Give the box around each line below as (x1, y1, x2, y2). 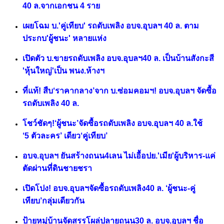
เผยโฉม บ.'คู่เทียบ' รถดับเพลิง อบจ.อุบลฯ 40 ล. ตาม (22, 21, 199, 30)
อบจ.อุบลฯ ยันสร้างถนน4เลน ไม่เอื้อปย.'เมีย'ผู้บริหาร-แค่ (22, 151, 215, 160)
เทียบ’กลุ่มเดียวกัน (22, 196, 84, 205)
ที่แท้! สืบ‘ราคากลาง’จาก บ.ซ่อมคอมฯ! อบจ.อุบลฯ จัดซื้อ (22, 86, 216, 95)
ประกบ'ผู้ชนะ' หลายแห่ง (22, 34, 106, 43)
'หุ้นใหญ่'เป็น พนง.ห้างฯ (22, 66, 104, 75)
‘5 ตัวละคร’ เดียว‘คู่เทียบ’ (22, 131, 107, 140)
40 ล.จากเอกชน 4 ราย (22, 1, 100, 10)
